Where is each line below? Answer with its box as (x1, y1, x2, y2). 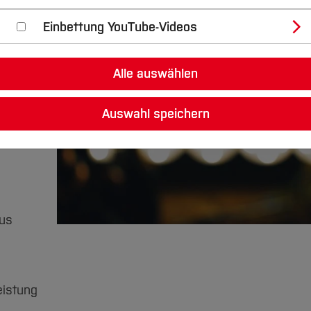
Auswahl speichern (101, 106, 210, 121)
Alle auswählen (113, 66, 198, 82)
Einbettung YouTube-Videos (43, 19, 197, 35)
